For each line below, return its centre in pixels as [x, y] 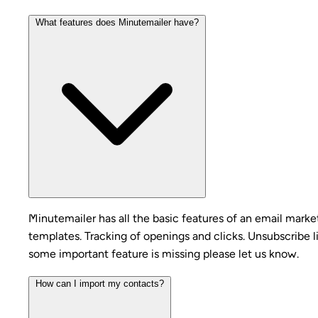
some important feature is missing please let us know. [164, 253]
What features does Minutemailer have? [117, 22]
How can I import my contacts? [100, 283]
